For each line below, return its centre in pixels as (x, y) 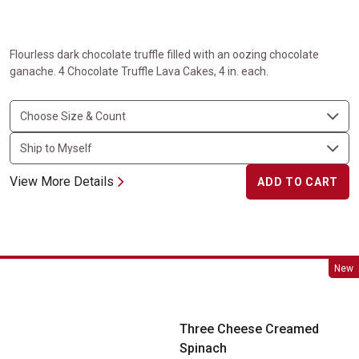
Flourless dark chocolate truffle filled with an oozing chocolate (164, 54)
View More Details (62, 182)
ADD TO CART (298, 182)
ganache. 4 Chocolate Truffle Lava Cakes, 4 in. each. (139, 71)
